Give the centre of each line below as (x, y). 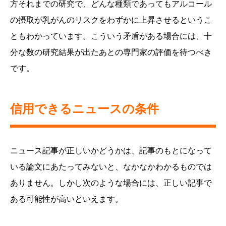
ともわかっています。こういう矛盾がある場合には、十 (111, 36)
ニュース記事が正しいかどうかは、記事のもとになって (111, 151)
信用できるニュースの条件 (84, 109)
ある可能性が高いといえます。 (67, 199)
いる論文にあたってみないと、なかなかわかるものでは (111, 167)
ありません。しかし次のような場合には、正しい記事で (111, 183)
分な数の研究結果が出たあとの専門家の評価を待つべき (111, 52)
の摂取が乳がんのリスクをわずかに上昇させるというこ (111, 20)
